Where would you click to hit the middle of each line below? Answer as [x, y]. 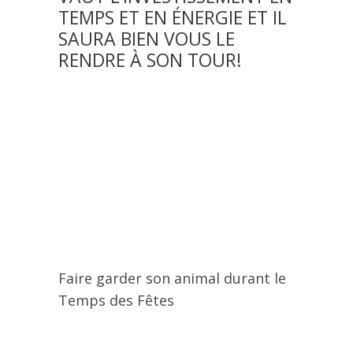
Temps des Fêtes [116, 300]
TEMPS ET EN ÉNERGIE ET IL [173, 17]
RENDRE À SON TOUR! [150, 60]
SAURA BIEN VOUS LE [147, 39]
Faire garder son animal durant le [172, 278]
